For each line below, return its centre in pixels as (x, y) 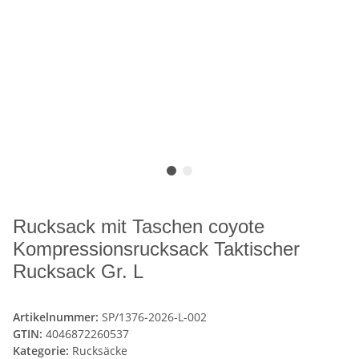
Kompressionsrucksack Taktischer (156, 248)
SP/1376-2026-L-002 (154, 317)
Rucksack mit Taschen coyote (139, 226)
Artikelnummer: (57, 317)
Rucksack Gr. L (78, 271)
